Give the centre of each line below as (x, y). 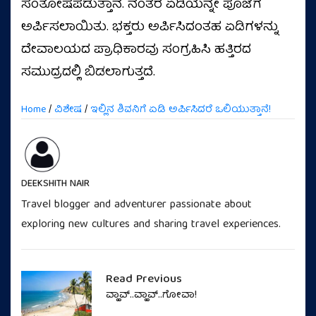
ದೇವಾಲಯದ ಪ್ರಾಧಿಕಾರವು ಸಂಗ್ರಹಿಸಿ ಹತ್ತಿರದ (136, 50)
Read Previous (144, 280)
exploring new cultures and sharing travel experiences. (151, 225)
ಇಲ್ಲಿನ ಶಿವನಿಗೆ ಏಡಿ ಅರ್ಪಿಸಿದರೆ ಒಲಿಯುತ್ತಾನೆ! (181, 110)
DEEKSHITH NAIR (55, 184)
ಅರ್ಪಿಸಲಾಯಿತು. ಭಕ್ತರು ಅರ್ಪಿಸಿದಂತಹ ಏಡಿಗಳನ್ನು (150, 28)
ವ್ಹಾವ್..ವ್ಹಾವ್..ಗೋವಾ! (151, 296)
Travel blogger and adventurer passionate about (136, 205)
